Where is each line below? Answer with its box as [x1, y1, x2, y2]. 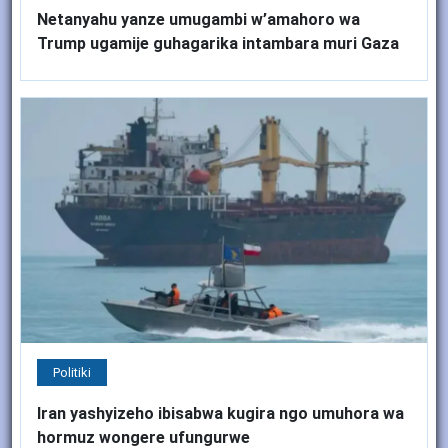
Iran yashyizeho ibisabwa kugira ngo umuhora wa [37, 404, 404, 424]
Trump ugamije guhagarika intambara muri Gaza [37, 33, 399, 53]
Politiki [53, 365, 91, 381]
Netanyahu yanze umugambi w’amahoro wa [37, 9, 360, 29]
